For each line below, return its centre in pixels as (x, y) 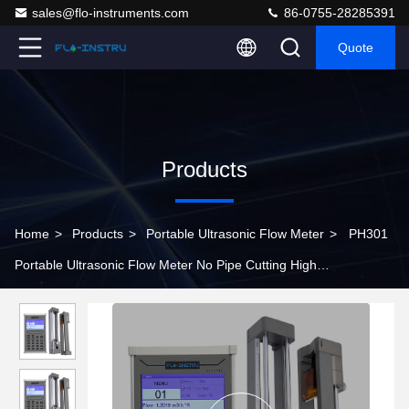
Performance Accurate (79, 296)
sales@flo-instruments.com (110, 13)
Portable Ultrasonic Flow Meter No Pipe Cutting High (166, 265)
